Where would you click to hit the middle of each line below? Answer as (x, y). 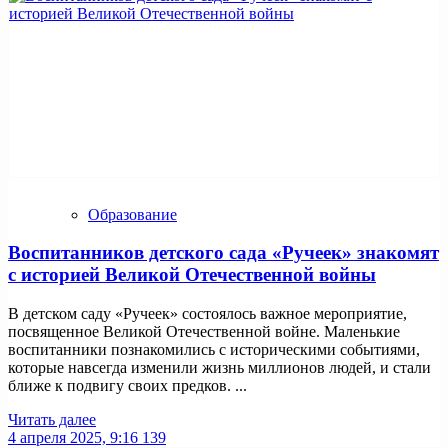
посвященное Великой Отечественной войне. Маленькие (204, 331)
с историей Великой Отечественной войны (192, 275)
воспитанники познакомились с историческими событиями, (214, 349)
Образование (132, 214)
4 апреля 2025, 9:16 (73, 437)
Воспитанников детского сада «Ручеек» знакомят (223, 253)
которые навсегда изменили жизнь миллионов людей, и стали (219, 367)
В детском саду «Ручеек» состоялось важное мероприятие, (207, 313)
